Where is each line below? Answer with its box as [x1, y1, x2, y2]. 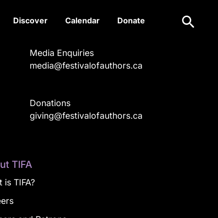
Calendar [65, 15, 100, 25]
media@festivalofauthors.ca [30, 60, 143, 71]
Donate [117, 15, 145, 25]
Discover [13, 15, 48, 25]
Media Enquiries [30, 48, 94, 58]
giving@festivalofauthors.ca [30, 110, 143, 121]
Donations [30, 98, 71, 108]
